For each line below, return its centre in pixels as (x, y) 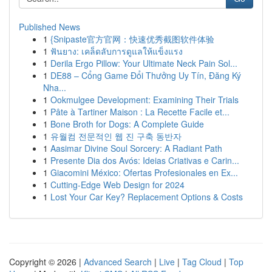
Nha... (55, 87)
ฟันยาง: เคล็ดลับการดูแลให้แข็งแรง (117, 51)
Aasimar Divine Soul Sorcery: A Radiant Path (136, 148)
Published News (49, 27)
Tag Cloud (202, 262)
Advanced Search (118, 262)
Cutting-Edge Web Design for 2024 (117, 185)
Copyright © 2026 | (46, 262)
